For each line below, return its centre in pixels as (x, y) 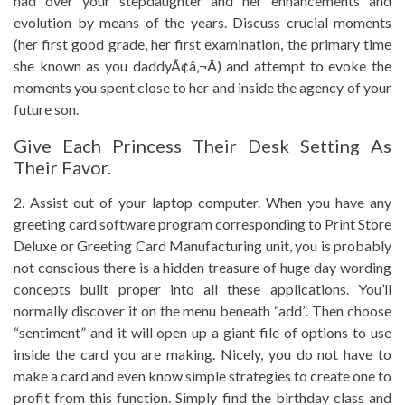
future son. (46, 109)
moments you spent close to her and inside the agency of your (202, 87)
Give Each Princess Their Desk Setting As (202, 146)
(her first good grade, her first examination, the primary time (202, 44)
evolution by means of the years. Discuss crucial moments (202, 22)
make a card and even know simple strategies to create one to (202, 376)
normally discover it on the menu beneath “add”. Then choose (202, 311)
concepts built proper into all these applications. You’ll (202, 289)
